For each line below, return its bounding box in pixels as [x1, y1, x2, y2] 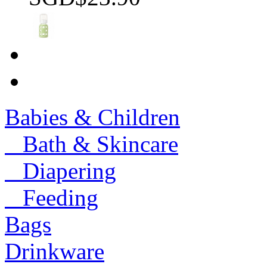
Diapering [5, 157, 116, 184]
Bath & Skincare [5, 131, 178, 157]
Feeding [5, 184, 98, 210]
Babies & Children [5, 104, 180, 130]
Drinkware [5, 238, 104, 264]
